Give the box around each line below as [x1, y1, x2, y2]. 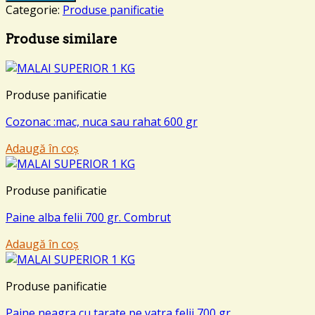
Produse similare [6, 30, 117, 47]
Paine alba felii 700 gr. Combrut [6, 210, 171, 226]
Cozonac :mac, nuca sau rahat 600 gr [6, 114, 198, 130]
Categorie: [6, 1, 63, 18]
